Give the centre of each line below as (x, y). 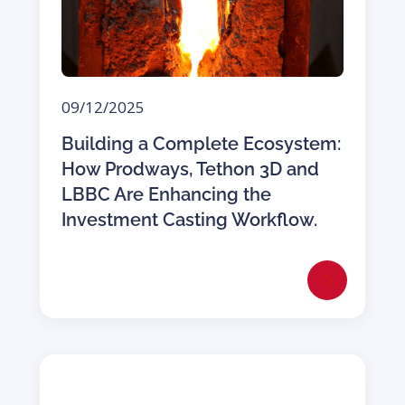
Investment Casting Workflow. (189, 220)
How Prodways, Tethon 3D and (190, 170)
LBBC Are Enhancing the (166, 195)
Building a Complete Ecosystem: (201, 144)
